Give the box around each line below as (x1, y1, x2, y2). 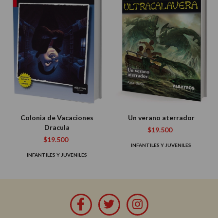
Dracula (44, 123, 70, 131)
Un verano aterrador (127, 113, 195, 122)
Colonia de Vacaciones (20, 113, 93, 122)
